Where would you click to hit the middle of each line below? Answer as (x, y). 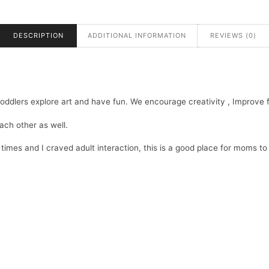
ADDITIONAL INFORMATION (137, 36)
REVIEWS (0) (233, 36)
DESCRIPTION (38, 36)
